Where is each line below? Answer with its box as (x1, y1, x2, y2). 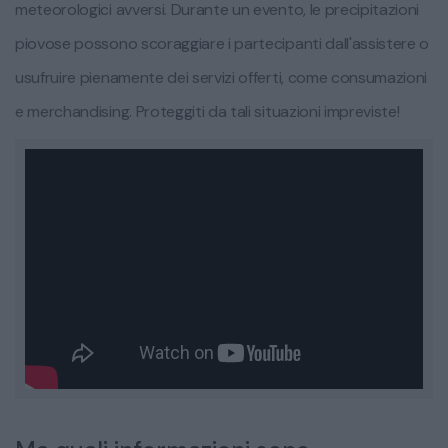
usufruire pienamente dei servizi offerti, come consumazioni (15, 66, 428, 88)
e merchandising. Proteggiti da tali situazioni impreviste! (15, 100, 400, 122)
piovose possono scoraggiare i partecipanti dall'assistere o (15, 32, 430, 54)
